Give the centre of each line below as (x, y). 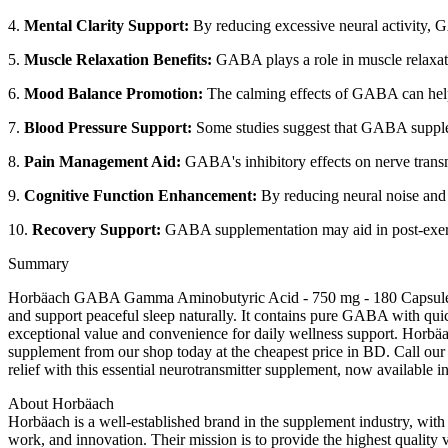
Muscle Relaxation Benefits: (118, 59)
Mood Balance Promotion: (113, 93)
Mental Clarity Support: (106, 25)
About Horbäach (61, 403)
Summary (38, 263)
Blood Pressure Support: (108, 127)
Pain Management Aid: (102, 161)
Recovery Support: (96, 229)
